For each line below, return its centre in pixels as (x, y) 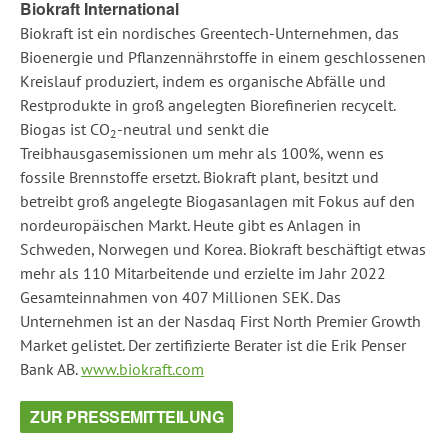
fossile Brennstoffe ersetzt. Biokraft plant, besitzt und (199, 177)
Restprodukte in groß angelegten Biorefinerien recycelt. (207, 105)
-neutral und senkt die (193, 129)
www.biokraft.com (142, 369)
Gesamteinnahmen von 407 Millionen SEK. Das (180, 297)
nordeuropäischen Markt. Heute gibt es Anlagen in (190, 225)
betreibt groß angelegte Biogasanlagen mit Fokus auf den (217, 201)
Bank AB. (50, 369)
